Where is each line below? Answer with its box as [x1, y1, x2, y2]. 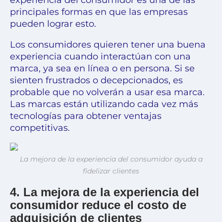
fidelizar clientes [83, 166, 139, 176]
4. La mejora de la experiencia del [10, 185, 199, 199]
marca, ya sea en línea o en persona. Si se [10, 63, 195, 74]
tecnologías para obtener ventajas [10, 111, 162, 122]
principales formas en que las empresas [10, 6, 188, 18]
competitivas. [10, 122, 70, 134]
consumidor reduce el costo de [10, 198, 186, 212]
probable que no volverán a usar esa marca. [10, 87, 205, 98]
